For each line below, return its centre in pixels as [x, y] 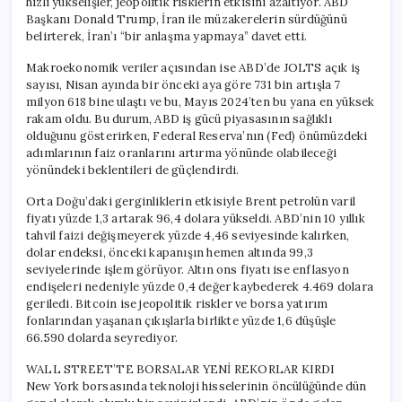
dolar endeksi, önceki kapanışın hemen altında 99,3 [170, 252]
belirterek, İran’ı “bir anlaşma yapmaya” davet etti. [167, 36]
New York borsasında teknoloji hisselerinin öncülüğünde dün [197, 386]
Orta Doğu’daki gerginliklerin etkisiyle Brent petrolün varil [191, 201]
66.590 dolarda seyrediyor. [102, 337]
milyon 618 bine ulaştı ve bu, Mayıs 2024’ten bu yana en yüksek [201, 101]
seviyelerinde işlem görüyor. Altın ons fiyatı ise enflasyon [188, 269]
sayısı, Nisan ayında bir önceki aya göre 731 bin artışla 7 [184, 84]
